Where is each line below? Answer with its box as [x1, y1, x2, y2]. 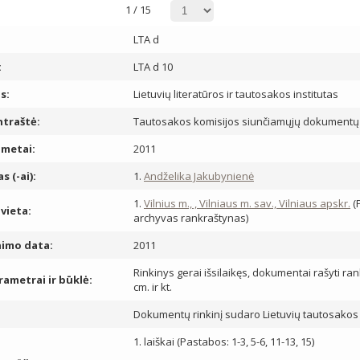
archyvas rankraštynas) [133, 211, 248, 225]
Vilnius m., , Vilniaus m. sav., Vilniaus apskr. [144, 196, 350, 211]
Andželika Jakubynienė [144, 169, 254, 183]
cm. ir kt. [133, 280, 172, 294]
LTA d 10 [133, 59, 173, 74]
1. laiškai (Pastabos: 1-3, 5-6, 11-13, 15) [133, 334, 314, 349]
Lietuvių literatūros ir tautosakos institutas [133, 87, 338, 101]
